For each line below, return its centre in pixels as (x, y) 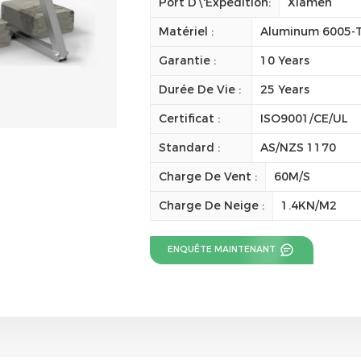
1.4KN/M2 (309, 205)
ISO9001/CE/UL (305, 118)
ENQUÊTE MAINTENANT (223, 249)
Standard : (189, 147)
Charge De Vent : (207, 176)
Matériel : (186, 31)
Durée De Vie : (199, 89)
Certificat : (189, 118)
